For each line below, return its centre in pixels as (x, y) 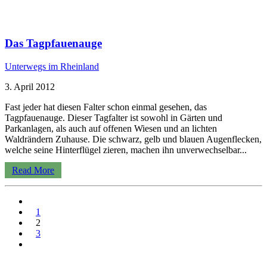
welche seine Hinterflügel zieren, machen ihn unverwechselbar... (126, 150)
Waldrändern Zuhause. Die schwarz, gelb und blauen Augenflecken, (133, 139)
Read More (33, 170)
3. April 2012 (30, 86)
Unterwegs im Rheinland (52, 66)
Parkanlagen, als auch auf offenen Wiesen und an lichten (111, 128)
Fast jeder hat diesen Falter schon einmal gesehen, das (106, 107)
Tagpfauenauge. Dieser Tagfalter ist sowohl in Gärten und (114, 117)
